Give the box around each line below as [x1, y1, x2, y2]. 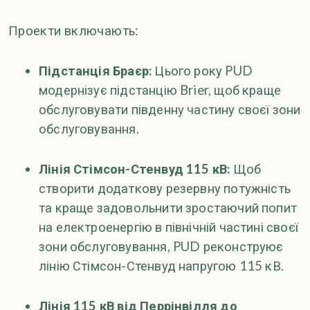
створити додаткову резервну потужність [39, 181, 291, 197]
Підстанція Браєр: [39, 63, 152, 79]
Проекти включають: [8, 23, 139, 39]
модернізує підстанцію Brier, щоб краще [39, 82, 282, 98]
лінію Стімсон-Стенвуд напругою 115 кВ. [39, 258, 284, 274]
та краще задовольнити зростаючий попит [39, 200, 298, 216]
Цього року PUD [152, 63, 253, 79]
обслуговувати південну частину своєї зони [39, 102, 301, 118]
